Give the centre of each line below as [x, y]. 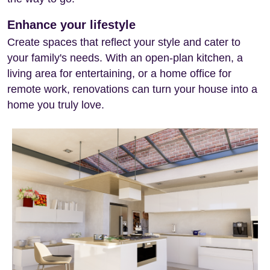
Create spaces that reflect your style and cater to [124, 42]
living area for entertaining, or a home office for [119, 73]
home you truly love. [56, 105]
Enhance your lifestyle [71, 24]
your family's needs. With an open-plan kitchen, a [125, 58]
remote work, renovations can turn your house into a [132, 89]
